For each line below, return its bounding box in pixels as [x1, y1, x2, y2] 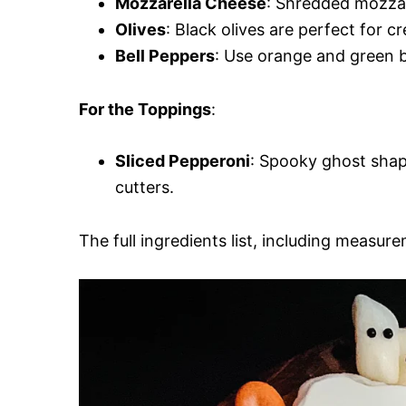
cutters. [115, 177, 174, 197]
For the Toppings [79, 99, 211, 119]
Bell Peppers [115, 45, 215, 65]
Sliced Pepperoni [115, 150, 250, 170]
